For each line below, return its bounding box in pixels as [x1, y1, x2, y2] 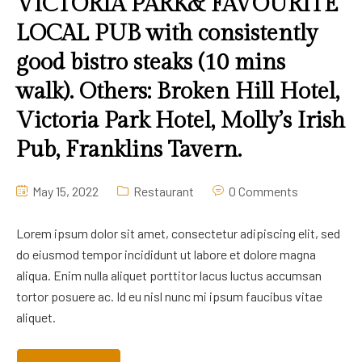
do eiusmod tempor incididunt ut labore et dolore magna [16, 246, 316, 263]
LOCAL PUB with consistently [16, 20, 318, 48]
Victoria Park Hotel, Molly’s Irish [16, 107, 345, 135]
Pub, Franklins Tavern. [16, 137, 242, 164]
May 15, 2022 [30, 183, 99, 200]
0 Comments [229, 183, 298, 200]
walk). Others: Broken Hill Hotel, [16, 78, 339, 106]
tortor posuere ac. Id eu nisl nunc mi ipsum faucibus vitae [16, 288, 322, 305]
